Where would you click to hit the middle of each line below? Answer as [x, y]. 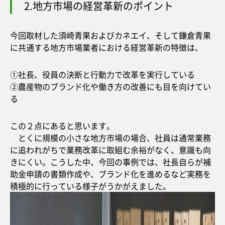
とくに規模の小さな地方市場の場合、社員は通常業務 [110, 138]
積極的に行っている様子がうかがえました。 [90, 186]
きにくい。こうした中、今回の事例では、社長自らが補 [110, 162]
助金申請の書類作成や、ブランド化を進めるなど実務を [110, 174]
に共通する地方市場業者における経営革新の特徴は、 [106, 47]
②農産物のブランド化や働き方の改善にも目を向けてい [110, 86]
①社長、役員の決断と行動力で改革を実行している [102, 74]
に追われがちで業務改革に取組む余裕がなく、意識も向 [110, 150]
